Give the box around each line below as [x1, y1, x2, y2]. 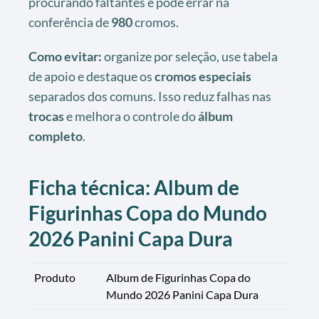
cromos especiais [155, 68, 251, 84]
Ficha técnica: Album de [28, 174, 239, 199]
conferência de [28, 14, 111, 30]
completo [28, 127, 83, 144]
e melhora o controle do [64, 108, 198, 124]
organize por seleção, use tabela [102, 48, 278, 64]
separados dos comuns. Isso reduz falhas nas [28, 88, 271, 104]
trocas [28, 108, 64, 124]
